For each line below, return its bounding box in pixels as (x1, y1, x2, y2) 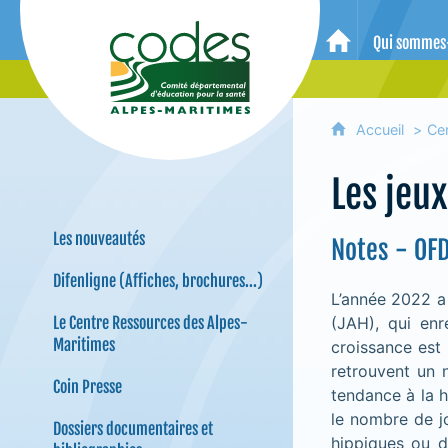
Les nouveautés (52, 229, 145, 249)
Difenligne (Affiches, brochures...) (52, 271, 263, 291)
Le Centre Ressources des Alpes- (52, 313, 248, 333)
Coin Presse (52, 377, 122, 397)
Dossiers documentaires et (52, 419, 213, 439)
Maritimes (52, 335, 115, 355)
